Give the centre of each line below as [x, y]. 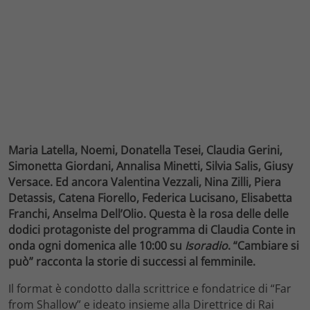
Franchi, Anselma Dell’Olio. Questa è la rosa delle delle [148, 213]
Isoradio [206, 245]
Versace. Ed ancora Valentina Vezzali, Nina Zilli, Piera [145, 182]
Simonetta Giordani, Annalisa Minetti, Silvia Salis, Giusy [151, 166]
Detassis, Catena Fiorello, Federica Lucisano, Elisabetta [150, 198]
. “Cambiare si [263, 245]
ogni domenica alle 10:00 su [111, 245]
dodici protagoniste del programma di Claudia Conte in [152, 229]
